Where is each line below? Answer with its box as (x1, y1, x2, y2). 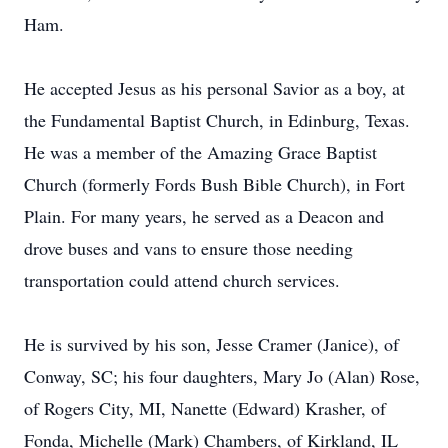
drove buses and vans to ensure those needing (24, 236, 353, 260)
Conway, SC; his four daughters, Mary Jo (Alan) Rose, (24, 364, 420, 388)
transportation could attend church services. (24, 268, 340, 292)
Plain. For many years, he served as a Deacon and (24, 204, 384, 228)
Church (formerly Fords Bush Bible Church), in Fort (24, 172, 405, 196)
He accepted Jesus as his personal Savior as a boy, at (24, 76, 405, 100)
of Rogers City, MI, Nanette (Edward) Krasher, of (24, 396, 386, 420)
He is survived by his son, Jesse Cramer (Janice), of (24, 332, 399, 356)
